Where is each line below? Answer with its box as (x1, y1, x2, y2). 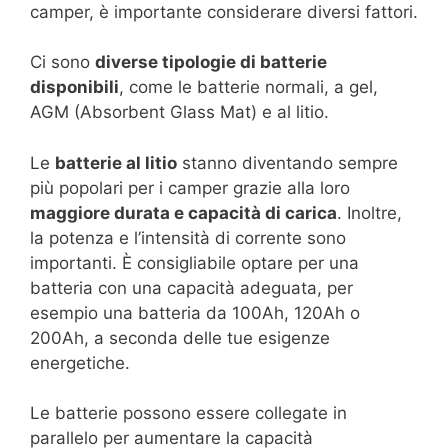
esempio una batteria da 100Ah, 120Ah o (30, 302, 360, 323)
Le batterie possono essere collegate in (30, 403, 347, 424)
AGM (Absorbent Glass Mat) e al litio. (30, 102, 329, 123)
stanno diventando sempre (177, 152, 398, 173)
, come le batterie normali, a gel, (119, 77, 378, 98)
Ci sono (30, 52, 95, 73)
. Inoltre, (337, 202, 402, 223)
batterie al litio (55, 152, 177, 173)
